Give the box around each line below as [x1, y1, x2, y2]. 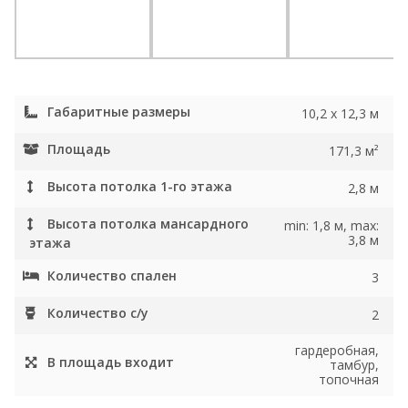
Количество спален [47, 266, 177, 284]
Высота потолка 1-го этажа [47, 177, 232, 195]
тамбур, [330, 355, 379, 373]
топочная [319, 370, 379, 388]
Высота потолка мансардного [47, 214, 249, 232]
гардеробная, [295, 341, 379, 359]
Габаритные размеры [47, 102, 190, 120]
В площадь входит [47, 352, 174, 371]
